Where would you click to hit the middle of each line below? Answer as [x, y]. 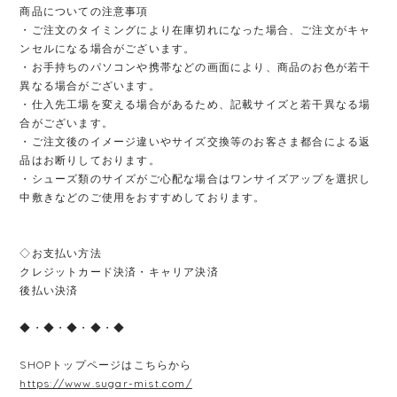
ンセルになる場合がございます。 [108, 48]
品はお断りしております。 [90, 160]
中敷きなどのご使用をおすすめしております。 [143, 197]
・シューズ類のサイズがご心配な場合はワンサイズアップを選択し [195, 178]
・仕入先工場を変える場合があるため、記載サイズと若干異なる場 [195, 104]
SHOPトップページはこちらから [106, 364]
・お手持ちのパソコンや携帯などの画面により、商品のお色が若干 [195, 66]
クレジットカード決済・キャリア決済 [119, 271]
